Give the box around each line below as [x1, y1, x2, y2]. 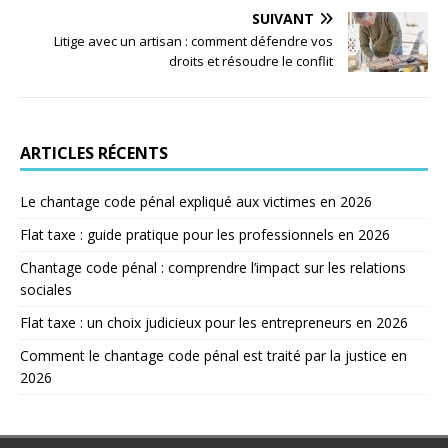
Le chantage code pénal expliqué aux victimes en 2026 [20, 191, 372, 211]
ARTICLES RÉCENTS [20, 141, 168, 164]
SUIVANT [252, 8, 314, 28]
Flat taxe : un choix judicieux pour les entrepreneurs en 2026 [20, 312, 408, 332]
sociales [20, 279, 72, 299]
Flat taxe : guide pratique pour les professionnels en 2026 [20, 224, 390, 244]
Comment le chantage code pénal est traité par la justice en [20, 345, 407, 365]
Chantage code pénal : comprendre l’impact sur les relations [20, 257, 406, 277]
